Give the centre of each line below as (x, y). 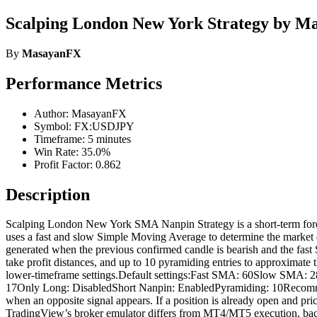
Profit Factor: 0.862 (77, 164)
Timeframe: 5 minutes (82, 139)
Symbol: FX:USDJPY (84, 126)
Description (48, 194)
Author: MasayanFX (80, 113)
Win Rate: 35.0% (72, 151)
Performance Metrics (84, 83)
